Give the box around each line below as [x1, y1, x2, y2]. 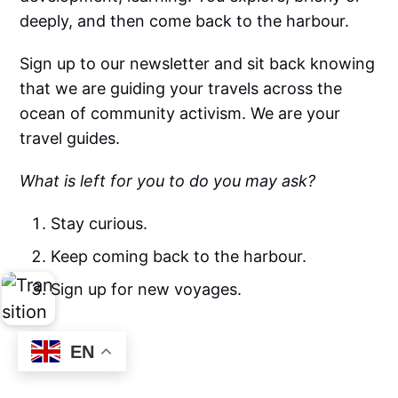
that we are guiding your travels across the [20, 79, 343, 99]
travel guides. [20, 129, 121, 148]
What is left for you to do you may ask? [20, 171, 316, 191]
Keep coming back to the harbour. [51, 247, 307, 267]
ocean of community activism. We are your [20, 104, 341, 123]
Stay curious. [51, 214, 148, 234]
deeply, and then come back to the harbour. [20, 12, 350, 31]
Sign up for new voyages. [51, 280, 243, 299]
